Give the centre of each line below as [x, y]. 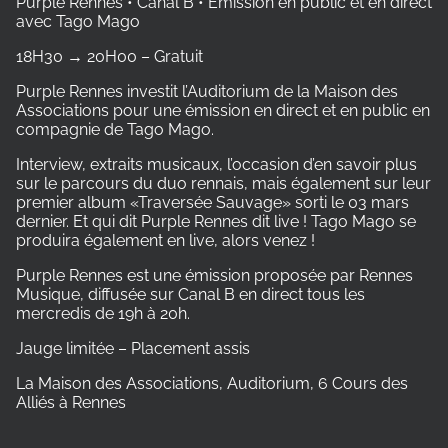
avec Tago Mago [78, 21]
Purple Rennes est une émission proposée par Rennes [214, 275]
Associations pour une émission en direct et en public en [223, 110]
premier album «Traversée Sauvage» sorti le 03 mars [212, 202]
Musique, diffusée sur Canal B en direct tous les [190, 294]
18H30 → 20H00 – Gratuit [109, 56]
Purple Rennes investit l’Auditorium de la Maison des [207, 91]
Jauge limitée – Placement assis [133, 348]
